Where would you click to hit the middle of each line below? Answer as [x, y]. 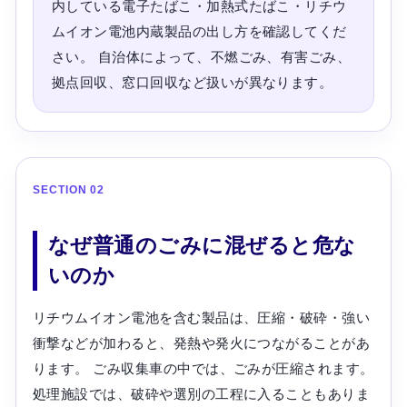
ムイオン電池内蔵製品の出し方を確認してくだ [199, 31]
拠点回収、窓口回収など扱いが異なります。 [192, 82]
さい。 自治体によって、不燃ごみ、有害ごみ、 [201, 56]
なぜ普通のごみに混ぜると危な [202, 245]
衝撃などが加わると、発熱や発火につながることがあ [201, 342]
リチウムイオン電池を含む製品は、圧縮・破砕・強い [201, 317]
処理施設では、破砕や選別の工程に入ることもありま [201, 393]
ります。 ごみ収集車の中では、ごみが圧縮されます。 [203, 368]
